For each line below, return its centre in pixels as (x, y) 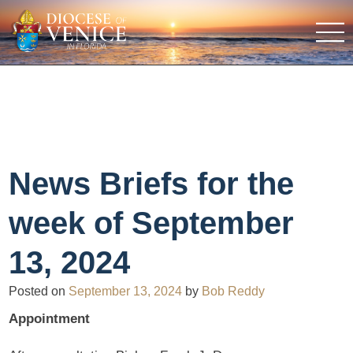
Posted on (39, 291)
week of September (152, 223)
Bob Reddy (234, 291)
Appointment (50, 319)
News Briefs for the (152, 183)
